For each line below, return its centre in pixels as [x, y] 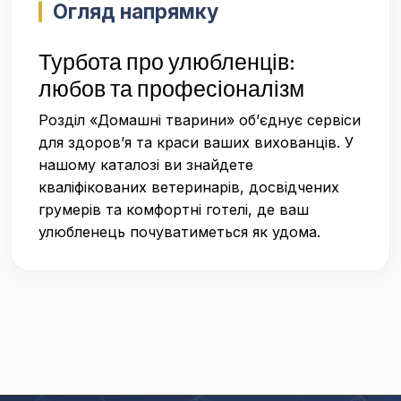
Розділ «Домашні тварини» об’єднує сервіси [200, 120]
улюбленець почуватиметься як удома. [179, 232]
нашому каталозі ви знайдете [146, 165]
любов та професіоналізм [171, 89]
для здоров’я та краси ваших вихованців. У [196, 142]
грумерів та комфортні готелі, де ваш [174, 209]
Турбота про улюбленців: [167, 62]
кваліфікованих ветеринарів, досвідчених [189, 187]
